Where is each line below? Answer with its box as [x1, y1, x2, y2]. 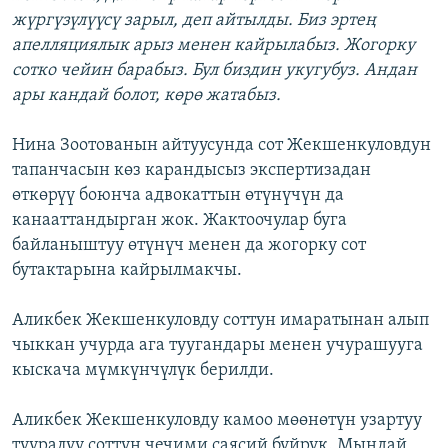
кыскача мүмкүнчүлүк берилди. [12, 361, 274, 381]
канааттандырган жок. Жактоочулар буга [12, 211, 347, 231]
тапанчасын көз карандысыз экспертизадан [12, 161, 371, 181]
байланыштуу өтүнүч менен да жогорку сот [12, 236, 366, 256]
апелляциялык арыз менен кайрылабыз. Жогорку [12, 36, 415, 56]
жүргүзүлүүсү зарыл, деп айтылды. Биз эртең [12, 11, 376, 31]
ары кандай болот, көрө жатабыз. [12, 86, 281, 106]
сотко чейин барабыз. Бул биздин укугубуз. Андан [12, 61, 417, 81]
